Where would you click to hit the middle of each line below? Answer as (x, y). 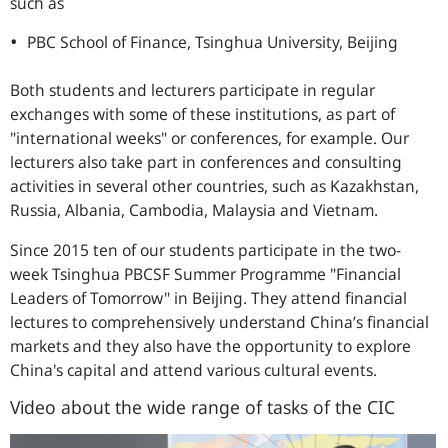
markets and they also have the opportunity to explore (210, 346)
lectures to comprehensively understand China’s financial (219, 322)
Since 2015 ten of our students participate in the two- (205, 250)
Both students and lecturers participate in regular (192, 90)
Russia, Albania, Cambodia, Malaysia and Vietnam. (194, 210)
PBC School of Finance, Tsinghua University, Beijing (212, 42)
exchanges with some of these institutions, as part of (202, 114)
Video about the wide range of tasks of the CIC (202, 407)
